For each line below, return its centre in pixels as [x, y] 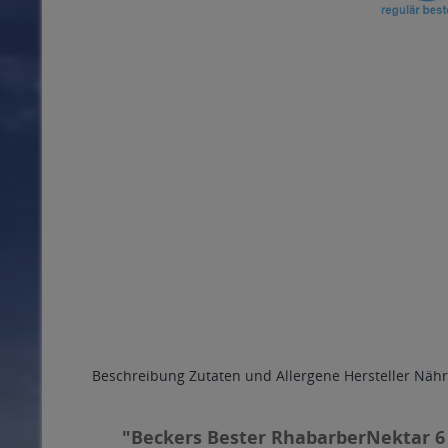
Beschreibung [138, 375]
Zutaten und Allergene [264, 375]
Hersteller [377, 375]
